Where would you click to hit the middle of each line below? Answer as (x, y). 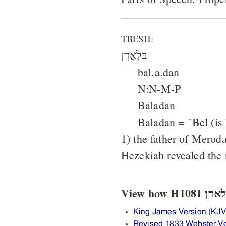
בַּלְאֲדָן (134, 55)
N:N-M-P (159, 88)
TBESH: (137, 38)
